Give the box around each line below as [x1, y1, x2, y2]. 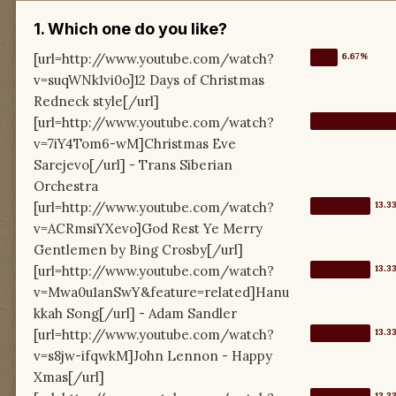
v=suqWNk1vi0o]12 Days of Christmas [34, 72, 264, 89]
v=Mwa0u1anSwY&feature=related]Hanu [34, 284, 289, 301]
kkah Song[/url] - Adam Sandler [34, 305, 237, 323]
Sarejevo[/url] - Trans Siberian [34, 156, 232, 174]
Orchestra [34, 178, 98, 195]
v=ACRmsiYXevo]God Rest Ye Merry [34, 220, 263, 238]
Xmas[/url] [34, 369, 104, 386]
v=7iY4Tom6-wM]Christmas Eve [34, 135, 236, 153]
